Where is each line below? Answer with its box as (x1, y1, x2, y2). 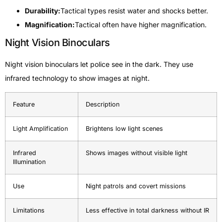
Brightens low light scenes (86, 124, 163, 132)
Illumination (13, 158, 46, 166)
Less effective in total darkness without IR (86, 206, 209, 214)
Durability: (25, 6, 60, 15)
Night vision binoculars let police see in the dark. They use (5, 59, 193, 68)
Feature (13, 100, 35, 108)
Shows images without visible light (86, 149, 187, 157)
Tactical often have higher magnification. (75, 20, 207, 29)
